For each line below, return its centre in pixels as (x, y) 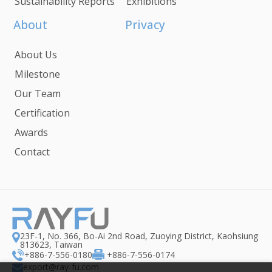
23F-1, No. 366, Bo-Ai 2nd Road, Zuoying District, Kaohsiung (139, 236)
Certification (42, 113)
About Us (36, 54)
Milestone (37, 74)
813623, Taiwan (51, 244)
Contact (32, 151)
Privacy (145, 25)
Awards (31, 132)
